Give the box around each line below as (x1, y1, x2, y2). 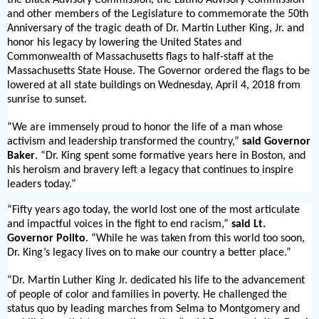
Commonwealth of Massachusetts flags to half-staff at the (7, 51, 273, 63)
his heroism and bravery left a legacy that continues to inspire (7, 164, 293, 176)
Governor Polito (7, 232, 85, 244)
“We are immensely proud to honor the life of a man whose (7, 121, 283, 133)
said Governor (242, 135, 310, 147)
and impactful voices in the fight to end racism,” (7, 218, 231, 230)
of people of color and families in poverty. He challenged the (7, 288, 287, 300)
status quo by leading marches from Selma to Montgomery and (7, 303, 300, 315)
